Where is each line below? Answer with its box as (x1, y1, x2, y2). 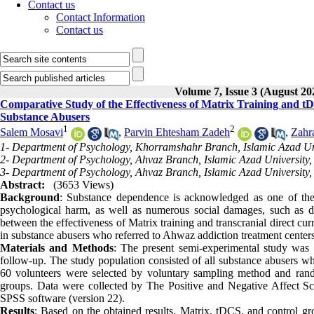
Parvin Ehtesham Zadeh (124, 126, 230, 139)
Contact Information (56, 11, 145, 23)
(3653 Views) (53, 178, 114, 191)
